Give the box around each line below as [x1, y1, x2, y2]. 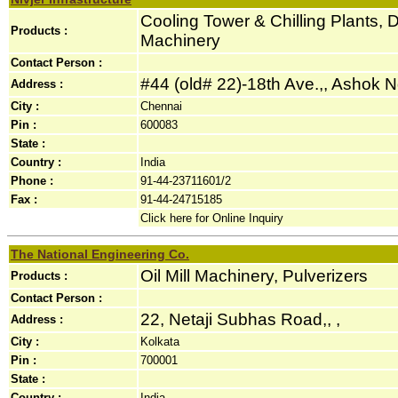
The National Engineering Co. [11, 247, 189, 261]
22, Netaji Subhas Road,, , [140, 310, 340, 329]
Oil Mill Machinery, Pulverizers [140, 267, 368, 285]
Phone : [11, 174, 53, 187]
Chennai [140, 99, 182, 113]
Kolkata [140, 335, 179, 348]
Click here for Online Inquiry [140, 211, 283, 225]
